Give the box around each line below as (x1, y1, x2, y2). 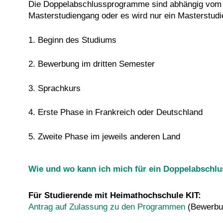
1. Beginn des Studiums (28, 35, 116, 45)
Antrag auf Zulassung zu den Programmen (28, 202, 185, 212)
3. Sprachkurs (28, 83, 81, 93)
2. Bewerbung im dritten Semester (28, 59, 155, 69)
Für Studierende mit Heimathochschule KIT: (28, 190, 201, 200)
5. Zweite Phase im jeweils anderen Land (28, 131, 180, 141)
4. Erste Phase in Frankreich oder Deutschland (28, 108, 203, 117)
